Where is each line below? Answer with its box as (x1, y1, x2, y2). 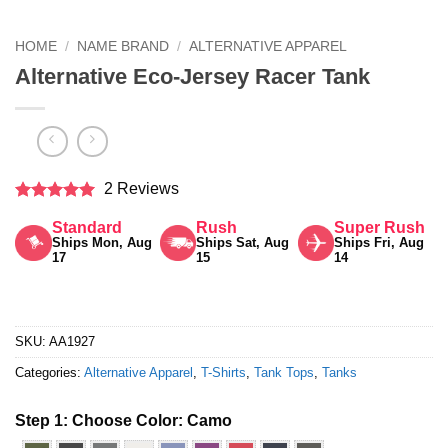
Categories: (15, 365, 84, 381)
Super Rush (334, 219, 426, 237)
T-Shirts (201, 365, 246, 381)
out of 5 (15, 221, 72, 238)
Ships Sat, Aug (196, 235, 290, 251)
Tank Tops (254, 365, 314, 381)
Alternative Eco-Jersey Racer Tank (15, 63, 370, 89)
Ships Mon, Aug (51, 235, 152, 251)
